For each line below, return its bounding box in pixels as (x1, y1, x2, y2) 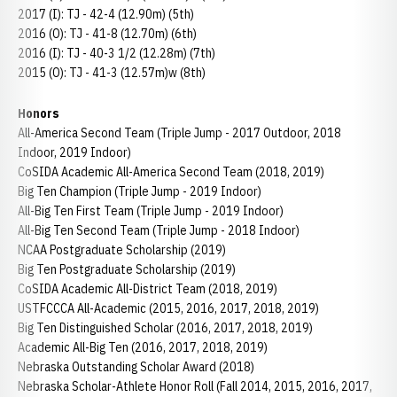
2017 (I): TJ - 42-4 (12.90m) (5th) (18, 6, 194, 22)
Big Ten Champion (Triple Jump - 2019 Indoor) (18, 183, 261, 199)
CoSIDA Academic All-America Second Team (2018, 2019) (18, 164, 324, 180)
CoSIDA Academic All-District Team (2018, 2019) (18, 281, 277, 297)
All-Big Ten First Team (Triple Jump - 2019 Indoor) (18, 203, 284, 219)
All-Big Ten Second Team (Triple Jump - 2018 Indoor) (18, 222, 300, 238)
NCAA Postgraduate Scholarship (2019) (18, 242, 226, 258)
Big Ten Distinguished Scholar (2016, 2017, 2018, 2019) (18, 320, 313, 336)
